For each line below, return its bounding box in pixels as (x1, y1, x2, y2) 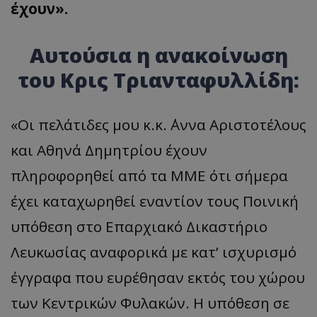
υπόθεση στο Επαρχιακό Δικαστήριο (11, 216, 267, 236)
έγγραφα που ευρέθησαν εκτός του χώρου (11, 267, 305, 287)
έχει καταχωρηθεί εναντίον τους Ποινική (11, 190, 299, 211)
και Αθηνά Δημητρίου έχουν (11, 139, 207, 160)
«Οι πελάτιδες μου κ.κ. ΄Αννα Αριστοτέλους (11, 114, 306, 134)
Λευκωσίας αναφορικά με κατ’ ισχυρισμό (11, 241, 296, 262)
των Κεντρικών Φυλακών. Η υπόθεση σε (11, 292, 289, 313)
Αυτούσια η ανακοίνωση (29, 40, 288, 69)
